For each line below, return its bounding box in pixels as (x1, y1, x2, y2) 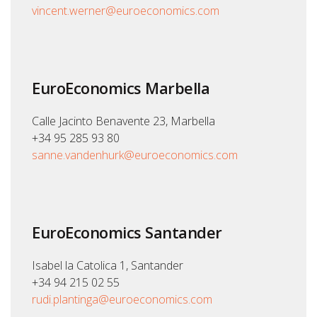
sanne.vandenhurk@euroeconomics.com (32, 147, 238, 163)
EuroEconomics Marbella (32, 77, 209, 99)
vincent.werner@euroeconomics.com (32, 3, 219, 19)
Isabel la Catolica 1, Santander (32, 258, 183, 274)
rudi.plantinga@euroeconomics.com (32, 292, 212, 308)
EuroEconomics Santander (32, 221, 222, 243)
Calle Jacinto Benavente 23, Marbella (32, 113, 215, 129)
